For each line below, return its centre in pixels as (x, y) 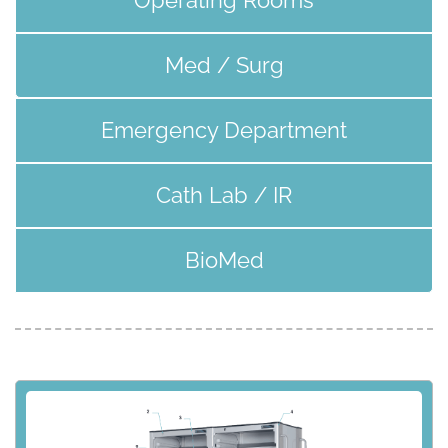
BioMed (224, 259)
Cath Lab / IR (224, 194)
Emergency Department (224, 129)
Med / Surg (224, 64)
